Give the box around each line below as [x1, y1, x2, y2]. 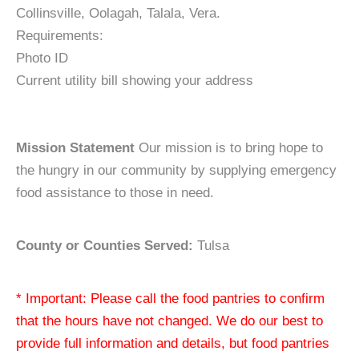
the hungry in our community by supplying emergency [16, 163, 337, 178]
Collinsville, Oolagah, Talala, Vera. [16, 6, 220, 21]
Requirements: [16, 28, 103, 43]
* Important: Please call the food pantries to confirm [16, 291, 325, 306]
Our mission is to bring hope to [135, 140, 323, 155]
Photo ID [16, 50, 68, 66]
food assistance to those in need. [16, 185, 214, 200]
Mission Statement [16, 140, 135, 155]
